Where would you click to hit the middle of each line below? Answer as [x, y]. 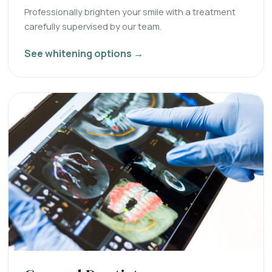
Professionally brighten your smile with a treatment [130, 12]
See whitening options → [84, 53]
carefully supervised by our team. [93, 26]
